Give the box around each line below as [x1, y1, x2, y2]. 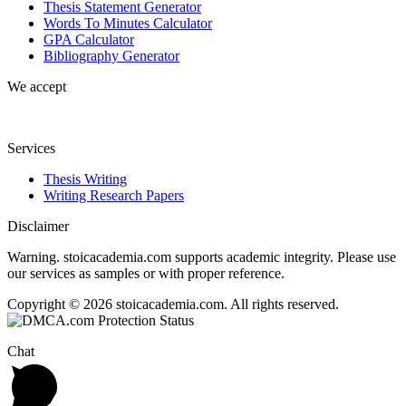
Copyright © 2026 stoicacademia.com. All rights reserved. [7, 295, 339, 312]
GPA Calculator [43, 31, 134, 47]
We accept [7, 78, 66, 94]
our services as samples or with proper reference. [7, 265, 285, 281]
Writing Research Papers [43, 187, 184, 203]
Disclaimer [7, 217, 69, 234]
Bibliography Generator [43, 47, 179, 63]
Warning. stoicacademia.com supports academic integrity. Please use [7, 248, 396, 265]
